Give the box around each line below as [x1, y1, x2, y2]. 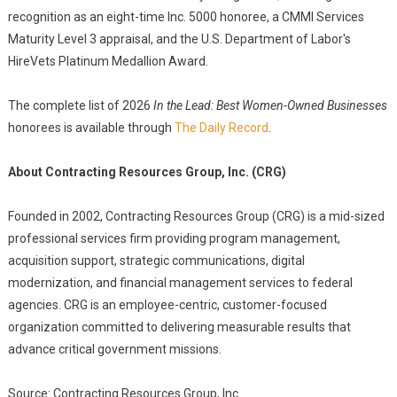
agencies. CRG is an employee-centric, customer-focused [7, 298, 327, 312]
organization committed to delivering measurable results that [7, 320, 351, 334]
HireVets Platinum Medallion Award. [7, 54, 208, 68]
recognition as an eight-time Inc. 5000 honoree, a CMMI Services [7, 10, 364, 24]
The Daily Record [174, 121, 269, 135]
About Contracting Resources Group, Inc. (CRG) [7, 165, 286, 179]
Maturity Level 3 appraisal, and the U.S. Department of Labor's [7, 32, 351, 46]
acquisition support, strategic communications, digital [7, 253, 305, 268]
